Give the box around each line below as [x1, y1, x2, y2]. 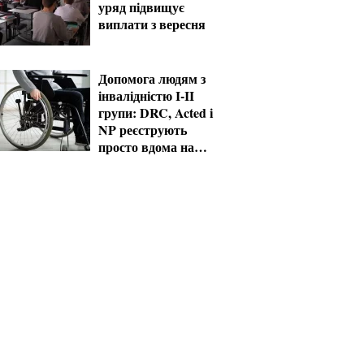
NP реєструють [98, 120, 187, 139]
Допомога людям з [98, 69, 206, 88]
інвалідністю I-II [98, 86, 194, 105]
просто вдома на [98, 137, 194, 156]
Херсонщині [98, 154, 170, 173]
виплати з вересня [98, 15, 206, 33]
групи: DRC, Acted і [98, 103, 213, 122]
